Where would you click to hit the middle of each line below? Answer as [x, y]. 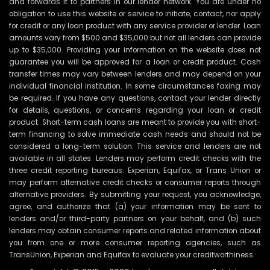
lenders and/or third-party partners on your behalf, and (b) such [135, 218]
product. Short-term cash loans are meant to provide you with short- [135, 122]
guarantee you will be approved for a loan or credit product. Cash [135, 62]
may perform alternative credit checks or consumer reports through [135, 182]
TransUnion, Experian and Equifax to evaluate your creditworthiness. [132, 255]
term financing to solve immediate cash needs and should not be [135, 134]
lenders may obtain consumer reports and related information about [135, 231]
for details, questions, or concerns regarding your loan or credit [135, 110]
